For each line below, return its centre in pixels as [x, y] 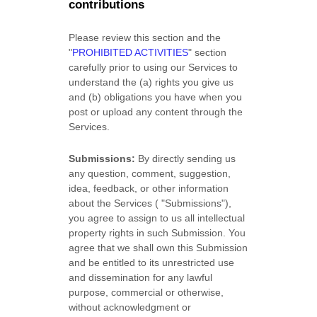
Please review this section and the [145, 38]
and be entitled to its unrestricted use [152, 263]
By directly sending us [186, 158]
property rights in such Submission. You [157, 233]
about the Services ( [114, 203]
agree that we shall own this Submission [158, 248]
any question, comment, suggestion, [150, 173]
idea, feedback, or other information [149, 188]
